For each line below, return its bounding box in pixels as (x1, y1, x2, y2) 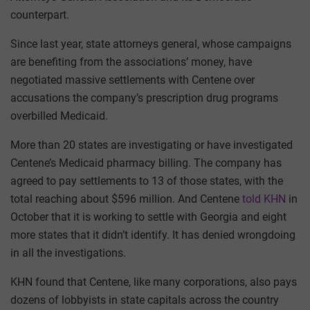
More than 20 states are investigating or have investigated (10, 138, 293, 152)
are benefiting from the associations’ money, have (10, 55, 252, 69)
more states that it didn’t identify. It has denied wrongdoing (10, 228, 295, 242)
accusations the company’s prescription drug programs (10, 91, 278, 105)
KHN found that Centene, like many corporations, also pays (10, 275, 297, 289)
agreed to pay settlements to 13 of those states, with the (10, 174, 283, 188)
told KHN (242, 192, 286, 206)
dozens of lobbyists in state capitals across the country (10, 293, 279, 307)
